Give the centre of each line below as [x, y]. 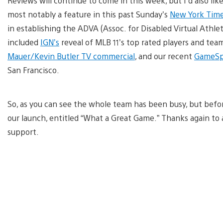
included [24, 42]
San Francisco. [33, 70]
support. [23, 131]
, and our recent [165, 56]
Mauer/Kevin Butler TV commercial [71, 56]
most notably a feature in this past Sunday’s [89, 14]
